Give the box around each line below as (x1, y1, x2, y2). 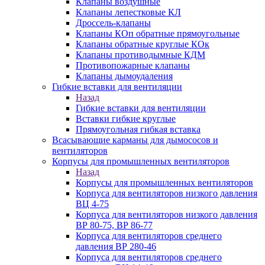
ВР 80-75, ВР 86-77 (76, 220, 153, 230)
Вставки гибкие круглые (76, 114, 176, 124)
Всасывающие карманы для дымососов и (52, 135, 218, 145)
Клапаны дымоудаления (76, 71, 173, 81)
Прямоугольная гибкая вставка (76, 124, 201, 134)
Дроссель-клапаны (76, 18, 151, 28)
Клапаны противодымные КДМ (76, 50, 205, 60)
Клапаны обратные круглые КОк (76, 39, 209, 49)
